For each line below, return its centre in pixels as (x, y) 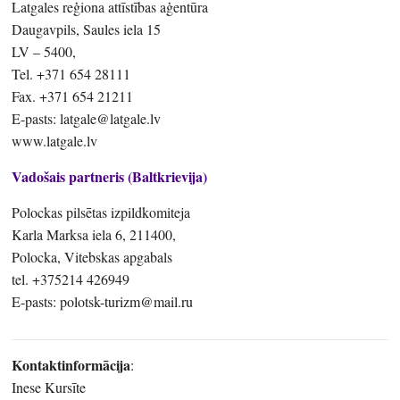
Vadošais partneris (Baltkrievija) (110, 176)
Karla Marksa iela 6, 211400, (94, 234)
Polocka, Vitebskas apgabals (92, 256)
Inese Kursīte (49, 387)
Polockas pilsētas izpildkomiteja (101, 212)
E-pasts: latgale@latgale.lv (87, 118)
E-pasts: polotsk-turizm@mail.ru (103, 301)
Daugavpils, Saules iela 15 (87, 29)
